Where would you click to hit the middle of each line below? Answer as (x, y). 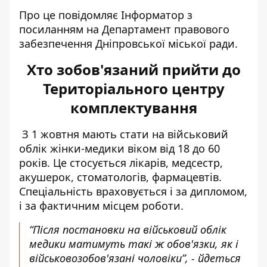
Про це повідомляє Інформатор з (106, 15)
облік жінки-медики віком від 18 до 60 (119, 148)
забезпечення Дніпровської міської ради (127, 44)
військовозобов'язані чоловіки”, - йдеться (135, 258)
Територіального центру (133, 89)
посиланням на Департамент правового (124, 29)
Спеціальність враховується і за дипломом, (133, 191)
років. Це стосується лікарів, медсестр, (121, 163)
